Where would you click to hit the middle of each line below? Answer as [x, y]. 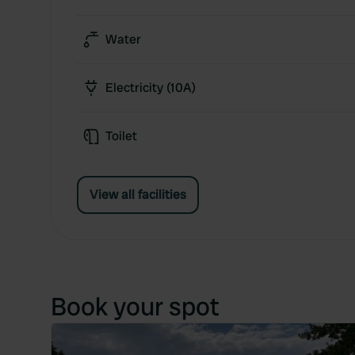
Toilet [121, 136]
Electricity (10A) [151, 88]
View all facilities [138, 195]
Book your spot [135, 307]
